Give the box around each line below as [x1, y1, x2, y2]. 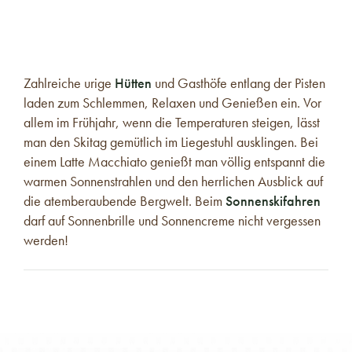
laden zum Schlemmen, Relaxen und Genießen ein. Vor [24, 93, 321, 112]
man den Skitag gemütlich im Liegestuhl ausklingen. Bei [24, 133, 318, 152]
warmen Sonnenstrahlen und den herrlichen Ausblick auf [24, 172, 323, 191]
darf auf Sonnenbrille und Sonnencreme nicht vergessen [24, 211, 321, 230]
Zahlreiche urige [24, 74, 115, 93]
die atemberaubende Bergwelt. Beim [24, 192, 225, 211]
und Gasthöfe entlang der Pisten [155, 74, 325, 93]
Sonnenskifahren [225, 192, 321, 211]
